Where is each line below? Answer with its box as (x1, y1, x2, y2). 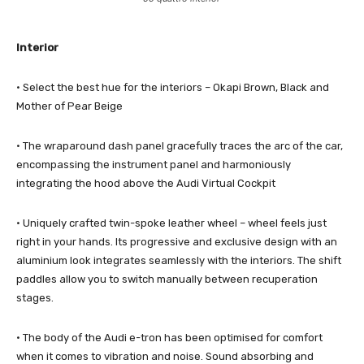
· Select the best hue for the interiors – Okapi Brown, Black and (16, 81, 329, 94)
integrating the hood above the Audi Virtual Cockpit (16, 177, 275, 190)
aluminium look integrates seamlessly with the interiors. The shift (16, 254, 341, 267)
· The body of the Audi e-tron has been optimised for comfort (16, 331, 323, 344)
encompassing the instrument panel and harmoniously (16, 158, 291, 171)
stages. (16, 292, 54, 305)
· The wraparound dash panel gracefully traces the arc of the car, (16, 140, 343, 153)
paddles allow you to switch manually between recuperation (16, 273, 318, 286)
